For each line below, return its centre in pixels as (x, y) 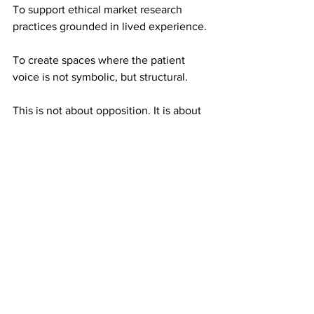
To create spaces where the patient (100, 60)
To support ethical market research (99, 10)
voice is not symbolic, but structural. (100, 77)
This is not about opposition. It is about (108, 111)
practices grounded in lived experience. (110, 27)
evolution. (37, 128)
